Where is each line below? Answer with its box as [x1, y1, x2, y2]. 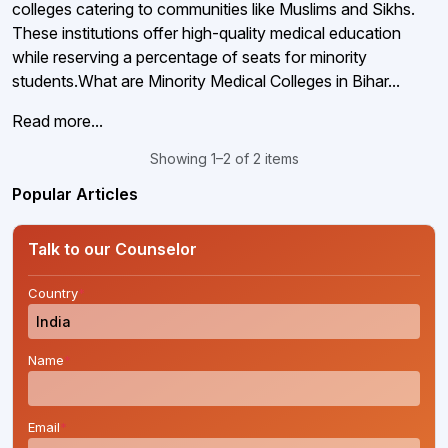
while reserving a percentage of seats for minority [12, 47, 367, 67]
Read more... [12, 111, 103, 131]
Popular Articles [12, 184, 138, 204]
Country [28, 285, 78, 301]
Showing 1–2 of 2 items [149, 150, 299, 167]
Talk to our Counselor [28, 239, 197, 259]
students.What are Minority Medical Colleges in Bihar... [12, 71, 400, 91]
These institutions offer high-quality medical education [12, 23, 401, 43]
